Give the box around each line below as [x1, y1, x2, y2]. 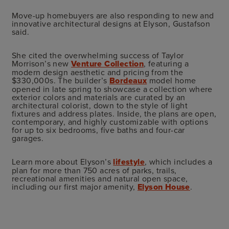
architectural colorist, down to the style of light [12, 99, 188, 111]
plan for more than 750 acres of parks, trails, [12, 164, 177, 176]
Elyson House [138, 180, 190, 193]
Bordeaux [109, 74, 147, 86]
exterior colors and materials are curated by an [12, 91, 186, 103]
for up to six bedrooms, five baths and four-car [12, 124, 185, 135]
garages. [12, 132, 44, 144]
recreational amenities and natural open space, [12, 172, 188, 184]
